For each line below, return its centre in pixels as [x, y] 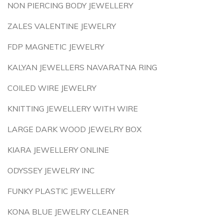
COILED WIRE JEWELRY [52, 88]
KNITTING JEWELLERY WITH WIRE [73, 109]
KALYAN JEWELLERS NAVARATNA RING [82, 67]
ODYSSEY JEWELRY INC [51, 170]
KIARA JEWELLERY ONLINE [58, 150]
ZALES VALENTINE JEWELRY [62, 26]
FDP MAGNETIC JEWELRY [56, 47]
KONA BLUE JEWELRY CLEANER [68, 212]
